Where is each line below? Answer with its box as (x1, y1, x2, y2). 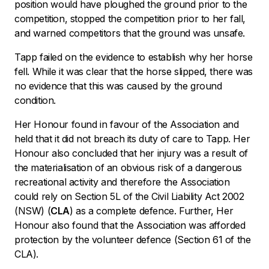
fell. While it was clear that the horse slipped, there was (14, 65, 253, 77)
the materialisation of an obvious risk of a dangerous (14, 161, 242, 174)
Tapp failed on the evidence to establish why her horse (14, 50, 253, 63)
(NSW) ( (14, 204, 51, 217)
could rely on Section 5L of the (14, 190, 152, 202)
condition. (14, 94, 56, 106)
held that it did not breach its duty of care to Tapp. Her (14, 132, 250, 145)
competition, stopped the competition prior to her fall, (14, 12, 246, 25)
